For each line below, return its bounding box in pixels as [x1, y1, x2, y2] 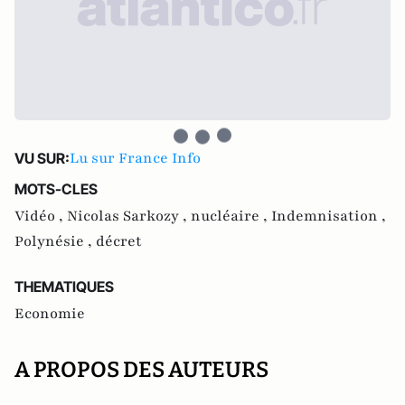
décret [96, 231, 142, 251]
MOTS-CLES [14, 179, 98, 198]
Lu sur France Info [70, 147, 201, 168]
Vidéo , [14, 205, 67, 226]
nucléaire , [191, 205, 271, 226]
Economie [14, 303, 85, 324]
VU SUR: [14, 148, 70, 167]
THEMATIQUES [14, 277, 114, 296]
